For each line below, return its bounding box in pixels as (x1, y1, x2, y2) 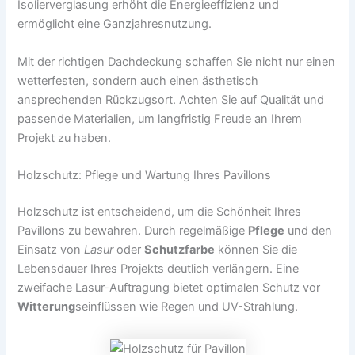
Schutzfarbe (144, 242, 216, 257)
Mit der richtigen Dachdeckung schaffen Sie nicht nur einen (17, 54, 336, 69)
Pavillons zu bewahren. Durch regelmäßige (17, 223, 249, 238)
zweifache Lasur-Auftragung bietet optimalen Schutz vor (17, 280, 321, 295)
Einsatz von (17, 242, 85, 257)
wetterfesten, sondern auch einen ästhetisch (17, 73, 259, 88)
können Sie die (215, 242, 298, 257)
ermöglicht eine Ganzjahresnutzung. (17, 17, 212, 32)
